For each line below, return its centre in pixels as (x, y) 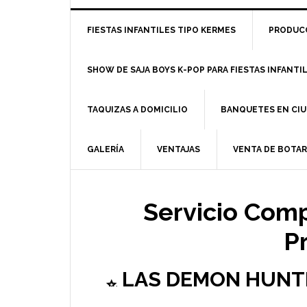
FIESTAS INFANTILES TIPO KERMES (161, 30)
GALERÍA (106, 149)
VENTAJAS (179, 149)
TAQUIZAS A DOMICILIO (137, 109)
